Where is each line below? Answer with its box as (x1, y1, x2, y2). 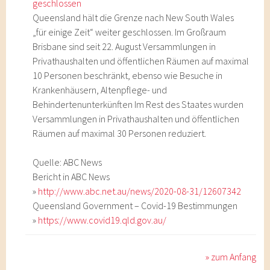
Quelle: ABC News (33, 156, 102, 168)
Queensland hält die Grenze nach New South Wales (33, 11, 234, 24)
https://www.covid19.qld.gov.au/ (38, 214, 167, 226)
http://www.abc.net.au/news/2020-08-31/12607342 (38, 185, 242, 197)
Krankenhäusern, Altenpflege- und (33, 84, 168, 96)
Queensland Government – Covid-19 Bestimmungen (33, 199, 238, 212)
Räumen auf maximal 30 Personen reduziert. (33, 127, 207, 139)
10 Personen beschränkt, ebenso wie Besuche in (33, 69, 223, 81)
